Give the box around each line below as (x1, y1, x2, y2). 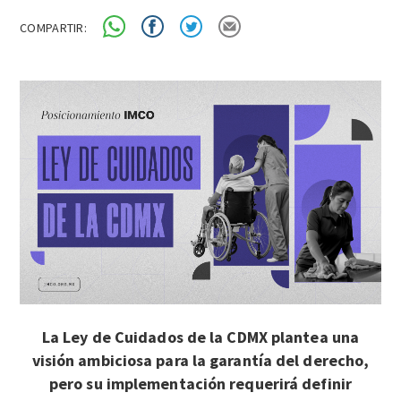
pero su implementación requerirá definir (48, 372, 352, 394)
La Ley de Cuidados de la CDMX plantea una (41, 326, 360, 347)
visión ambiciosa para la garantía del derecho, (31, 349, 370, 371)
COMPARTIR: (20, 19, 87, 36)
